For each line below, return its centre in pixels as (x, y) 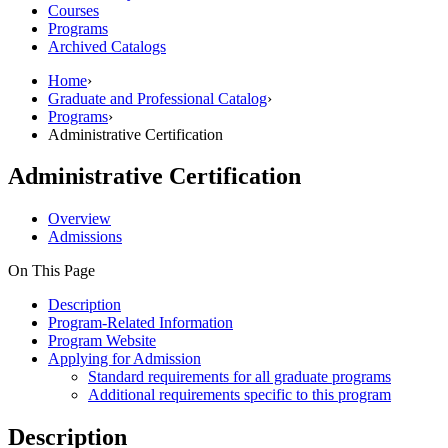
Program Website (102, 341)
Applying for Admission (124, 359)
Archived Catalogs (107, 46)
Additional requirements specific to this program (239, 395)
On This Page (51, 271)
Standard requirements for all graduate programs (239, 377)
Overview (79, 219)
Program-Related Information (140, 323)
